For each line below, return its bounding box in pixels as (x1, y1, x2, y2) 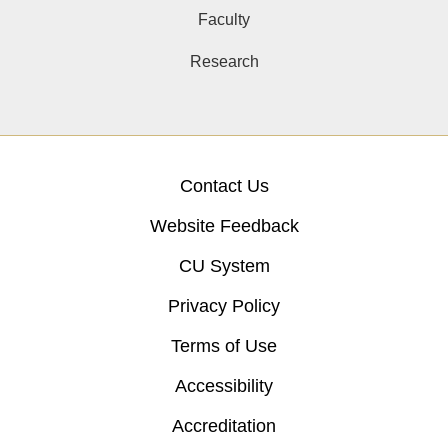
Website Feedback (149, 216, 299, 237)
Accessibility (175, 376, 273, 397)
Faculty (198, 11, 250, 29)
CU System (178, 256, 270, 277)
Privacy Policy (168, 296, 280, 317)
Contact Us (179, 176, 269, 197)
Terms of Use (171, 336, 277, 357)
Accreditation (172, 416, 276, 437)
